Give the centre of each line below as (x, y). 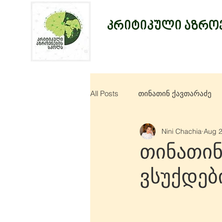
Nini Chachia (182, 131)
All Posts (104, 93)
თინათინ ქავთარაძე (175, 93)
